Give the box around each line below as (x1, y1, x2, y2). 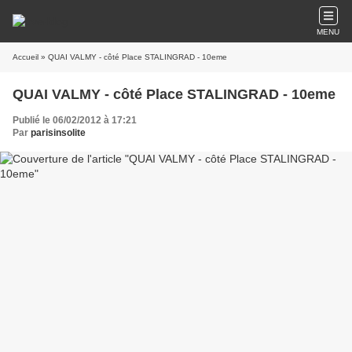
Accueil (13, 53, 38, 61)
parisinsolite (31, 127, 86, 138)
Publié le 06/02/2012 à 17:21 (13, 115, 137, 126)
